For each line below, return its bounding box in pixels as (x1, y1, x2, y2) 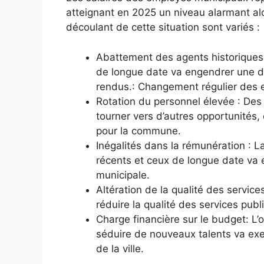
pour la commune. (96, 124, 181, 137)
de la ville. (96, 242, 144, 255)
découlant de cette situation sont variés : (66, 21, 260, 34)
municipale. (96, 169, 150, 181)
